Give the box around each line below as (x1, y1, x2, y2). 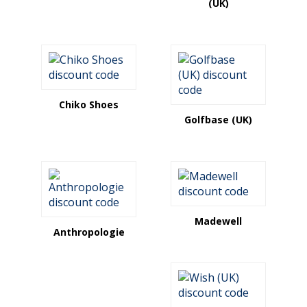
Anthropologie (53, 225, 125, 238)
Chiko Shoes (59, 98, 119, 111)
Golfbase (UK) (184, 113, 252, 126)
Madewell (195, 214, 242, 228)
